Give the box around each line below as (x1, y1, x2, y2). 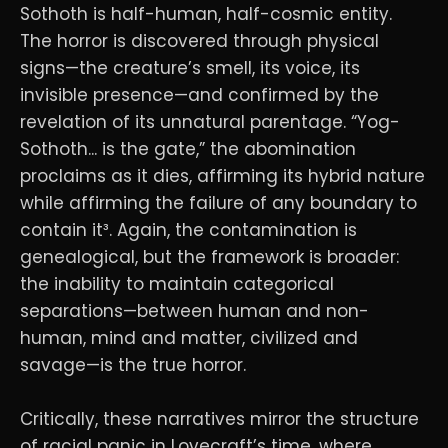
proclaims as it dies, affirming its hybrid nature (20, 163, 425, 188)
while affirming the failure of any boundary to (20, 190, 417, 215)
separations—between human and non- (20, 298, 369, 323)
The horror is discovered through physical (20, 28, 379, 53)
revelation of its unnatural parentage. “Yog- (20, 109, 400, 134)
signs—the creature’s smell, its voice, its (20, 55, 360, 80)
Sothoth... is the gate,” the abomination (20, 136, 356, 161)
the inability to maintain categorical (20, 271, 334, 296)
